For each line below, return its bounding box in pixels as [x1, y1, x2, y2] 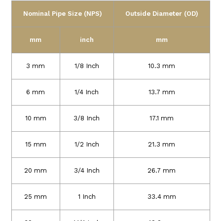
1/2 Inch [74, 140, 99, 148]
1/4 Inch [74, 88, 99, 96]
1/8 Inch [74, 62, 99, 70]
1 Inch [77, 192, 96, 200]
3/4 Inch [74, 166, 100, 174]
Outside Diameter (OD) [125, 9, 198, 17]
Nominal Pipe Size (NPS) [23, 9, 102, 17]
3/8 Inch [74, 114, 100, 122]
